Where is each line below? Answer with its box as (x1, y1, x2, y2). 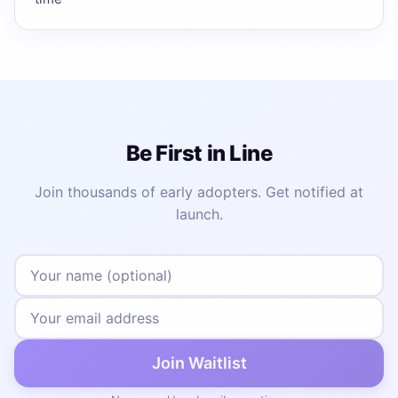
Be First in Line (125, 139, 273, 166)
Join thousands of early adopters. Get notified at (35, 182, 363, 201)
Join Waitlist (151, 353, 247, 372)
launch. (175, 204, 223, 223)
